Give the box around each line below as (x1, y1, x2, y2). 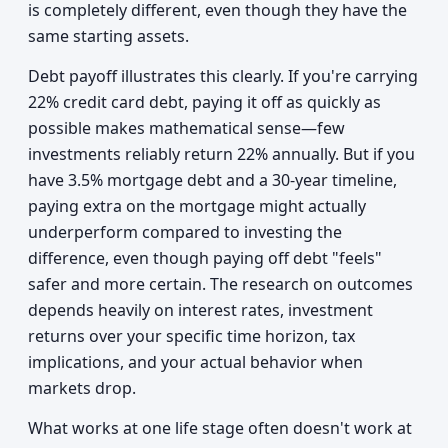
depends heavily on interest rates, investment (28, 299, 373, 321)
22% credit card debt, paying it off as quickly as (28, 91, 381, 113)
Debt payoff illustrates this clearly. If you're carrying (28, 65, 418, 87)
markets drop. (28, 377, 136, 399)
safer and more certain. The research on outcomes (28, 273, 413, 295)
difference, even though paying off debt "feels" (28, 247, 382, 269)
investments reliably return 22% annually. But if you (28, 143, 415, 165)
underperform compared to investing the (28, 221, 342, 243)
